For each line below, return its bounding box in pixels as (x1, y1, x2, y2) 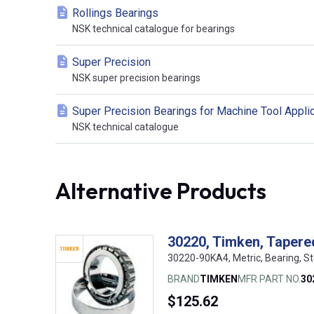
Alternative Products (55, 177, 266, 205)
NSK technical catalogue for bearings (72, 23, 235, 35)
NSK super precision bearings (72, 72, 200, 84)
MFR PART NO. (238, 273, 301, 285)
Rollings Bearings (72, 6, 158, 20)
